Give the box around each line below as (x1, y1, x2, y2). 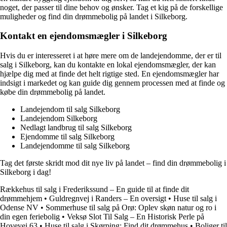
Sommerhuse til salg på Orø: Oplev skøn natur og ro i (46, 203, 216, 212)
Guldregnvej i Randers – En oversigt (49, 194, 166, 203)
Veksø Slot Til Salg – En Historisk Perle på (67, 212, 204, 221)
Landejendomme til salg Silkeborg (20, 141, 130, 150)
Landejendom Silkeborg (20, 114, 97, 123)
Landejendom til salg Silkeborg (20, 105, 120, 114)
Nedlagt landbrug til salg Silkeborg (20, 123, 132, 132)
